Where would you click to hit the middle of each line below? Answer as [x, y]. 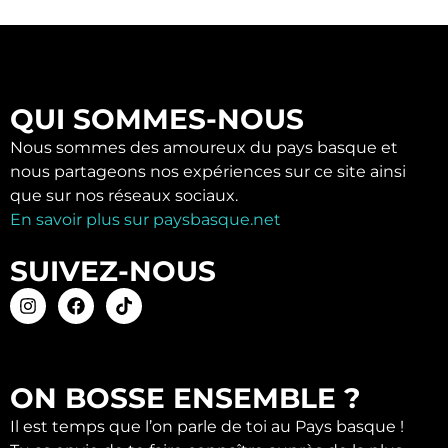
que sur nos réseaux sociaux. [124, 195]
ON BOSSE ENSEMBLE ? [185, 397]
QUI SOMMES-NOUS [157, 118]
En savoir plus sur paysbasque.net [145, 219]
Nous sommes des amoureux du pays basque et [204, 147]
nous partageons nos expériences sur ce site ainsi [208, 171]
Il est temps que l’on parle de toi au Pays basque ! [207, 426]
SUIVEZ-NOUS [113, 270]
